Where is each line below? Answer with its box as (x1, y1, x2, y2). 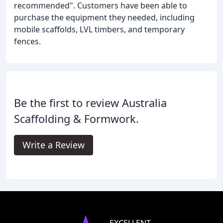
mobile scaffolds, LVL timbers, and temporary (14, 24, 185, 35)
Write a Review (22, 139, 85, 151)
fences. (14, 36, 41, 47)
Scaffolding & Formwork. (14, 111, 139, 126)
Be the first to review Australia (14, 96, 167, 111)
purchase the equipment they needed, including (14, 12, 195, 23)
